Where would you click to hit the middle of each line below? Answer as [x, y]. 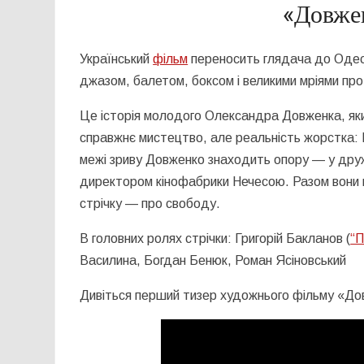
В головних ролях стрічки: [158, 238]
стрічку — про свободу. [150, 203]
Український [117, 58]
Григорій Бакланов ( [293, 238]
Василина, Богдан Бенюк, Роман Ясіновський [213, 260]
